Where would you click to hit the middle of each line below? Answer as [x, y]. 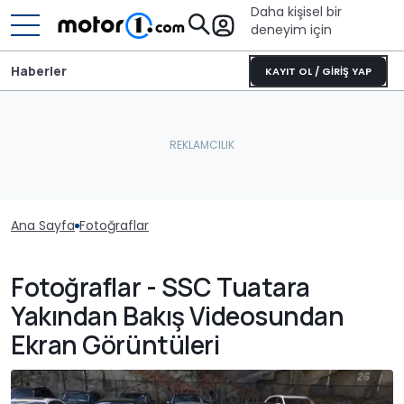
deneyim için [291, 30]
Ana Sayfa [43, 225]
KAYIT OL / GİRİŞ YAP [318, 71]
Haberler [39, 70]
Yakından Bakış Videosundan [178, 316]
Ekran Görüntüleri [115, 344]
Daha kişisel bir [296, 12]
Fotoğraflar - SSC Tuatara [161, 287]
